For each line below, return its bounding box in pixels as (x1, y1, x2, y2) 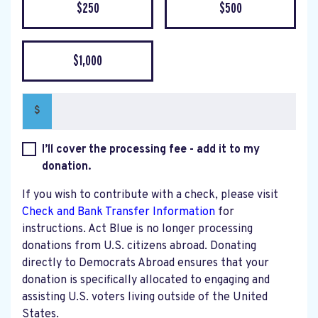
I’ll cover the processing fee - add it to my (42, 142, 260, 157)
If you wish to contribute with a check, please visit (22, 187, 278, 202)
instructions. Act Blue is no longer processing (22, 221, 253, 236)
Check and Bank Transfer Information (22, 204, 218, 219)
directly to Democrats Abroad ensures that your (22, 256, 269, 270)
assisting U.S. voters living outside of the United (22, 290, 268, 305)
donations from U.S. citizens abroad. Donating (22, 238, 256, 253)
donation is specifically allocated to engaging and (22, 273, 270, 287)
